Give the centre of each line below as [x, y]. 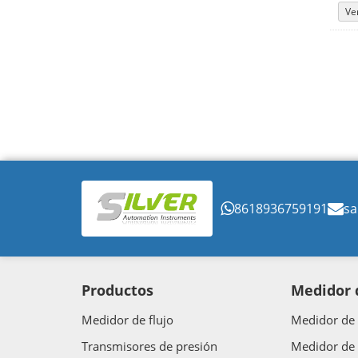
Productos [117, 290]
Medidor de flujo [127, 320]
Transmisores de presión [149, 346]
